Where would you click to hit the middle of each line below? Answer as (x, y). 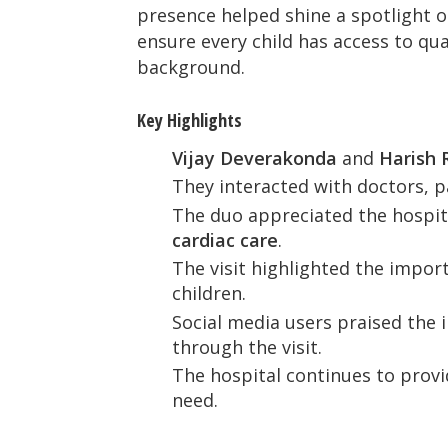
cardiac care (225, 239)
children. (209, 293)
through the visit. (247, 346)
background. (191, 66)
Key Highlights (189, 119)
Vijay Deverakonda (254, 157)
